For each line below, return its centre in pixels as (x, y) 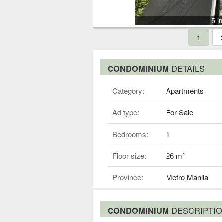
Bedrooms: (130, 134)
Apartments (185, 90)
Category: (128, 90)
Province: (128, 177)
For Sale (179, 112)
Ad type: (126, 112)
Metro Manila (187, 177)
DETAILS (188, 68)
